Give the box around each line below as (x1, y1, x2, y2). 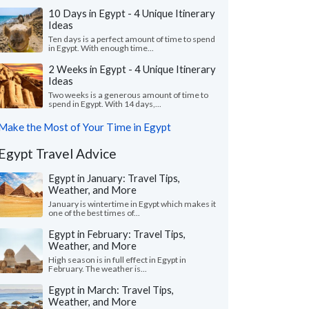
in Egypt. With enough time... (48, 43, 154, 53)
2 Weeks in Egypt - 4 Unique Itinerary (48, 63, 216, 75)
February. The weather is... (48, 263, 147, 274)
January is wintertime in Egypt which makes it (48, 199, 216, 209)
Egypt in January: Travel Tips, (48, 172, 180, 184)
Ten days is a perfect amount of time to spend (48, 34, 215, 44)
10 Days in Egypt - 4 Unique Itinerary (48, 7, 215, 19)
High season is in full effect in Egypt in (48, 255, 186, 265)
